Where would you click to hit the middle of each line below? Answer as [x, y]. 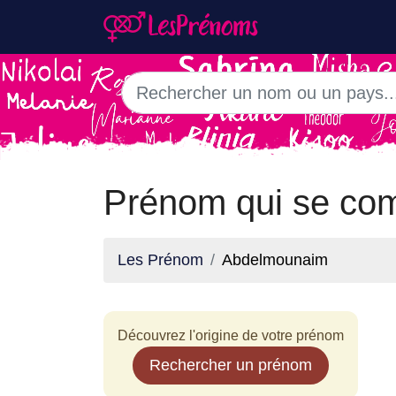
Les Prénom [160, 260]
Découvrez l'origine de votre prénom [231, 335]
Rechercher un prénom [231, 365]
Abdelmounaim [275, 260]
